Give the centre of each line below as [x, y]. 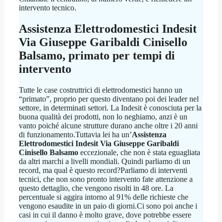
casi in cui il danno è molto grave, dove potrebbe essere [105, 215]
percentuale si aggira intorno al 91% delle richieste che [104, 197]
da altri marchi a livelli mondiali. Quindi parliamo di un [105, 161]
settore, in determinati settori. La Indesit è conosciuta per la [110, 108]
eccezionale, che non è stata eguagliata [139, 152]
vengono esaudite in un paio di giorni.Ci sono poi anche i [108, 206]
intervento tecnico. [48, 7]
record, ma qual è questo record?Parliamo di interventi [103, 170]
